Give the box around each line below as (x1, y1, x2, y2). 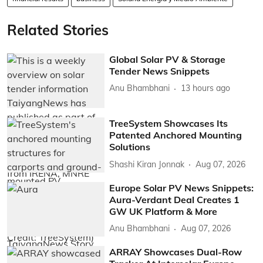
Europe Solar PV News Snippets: (109, 181, 254, 194)
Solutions (109, 141, 151, 153)
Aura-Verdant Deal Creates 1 (109, 193, 240, 205)
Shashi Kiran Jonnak (109, 159, 185, 170)
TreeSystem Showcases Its (109, 117, 228, 130)
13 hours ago (181, 83, 231, 93)
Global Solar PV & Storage (109, 53, 226, 65)
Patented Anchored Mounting (109, 129, 242, 141)
